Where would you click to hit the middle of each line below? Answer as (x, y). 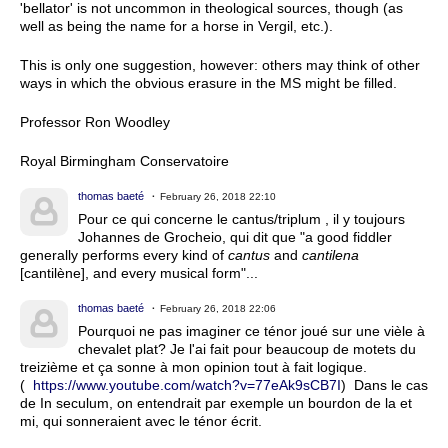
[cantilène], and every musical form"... (139, 272)
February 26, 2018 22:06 (218, 308)
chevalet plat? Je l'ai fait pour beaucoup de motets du (247, 348)
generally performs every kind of (124, 254)
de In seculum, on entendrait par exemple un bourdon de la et (216, 402)
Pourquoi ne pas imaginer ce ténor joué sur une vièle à (251, 330)
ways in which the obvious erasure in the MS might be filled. (208, 82)
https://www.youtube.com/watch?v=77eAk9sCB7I (187, 384)
